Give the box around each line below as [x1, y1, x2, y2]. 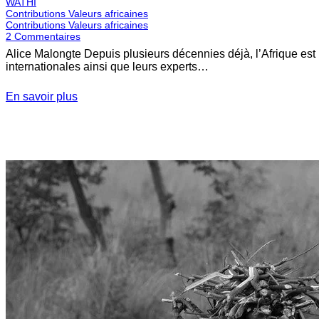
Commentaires [14, 30, 80, 42]
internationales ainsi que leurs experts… [6, 60, 209, 73]
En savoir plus [6, 90, 78, 103]
